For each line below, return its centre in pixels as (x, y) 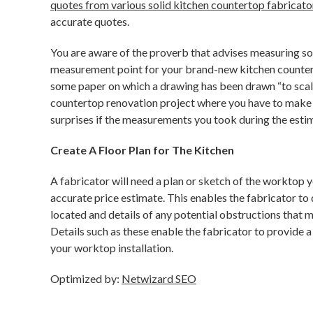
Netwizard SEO (159, 278)
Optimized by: (86, 278)
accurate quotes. (90, 21)
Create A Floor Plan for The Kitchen (142, 150)
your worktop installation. (112, 248)
